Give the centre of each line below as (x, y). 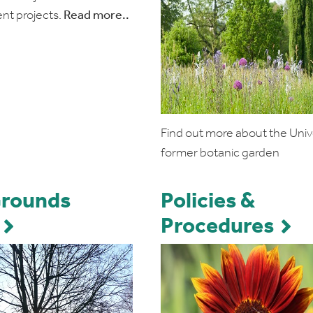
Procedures (217, 227)
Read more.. (96, 16)
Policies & (208, 202)
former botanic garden (220, 153)
